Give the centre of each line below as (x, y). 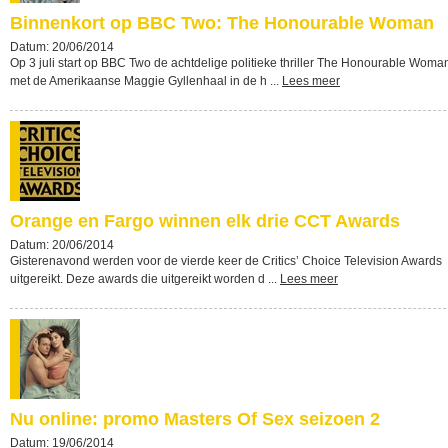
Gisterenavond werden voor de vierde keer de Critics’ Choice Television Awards (226, 261)
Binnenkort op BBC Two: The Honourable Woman (222, 23)
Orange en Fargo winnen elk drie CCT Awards (205, 221)
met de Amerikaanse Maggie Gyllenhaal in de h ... (146, 81)
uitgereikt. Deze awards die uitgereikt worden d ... (145, 279)
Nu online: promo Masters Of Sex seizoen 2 (195, 419)
